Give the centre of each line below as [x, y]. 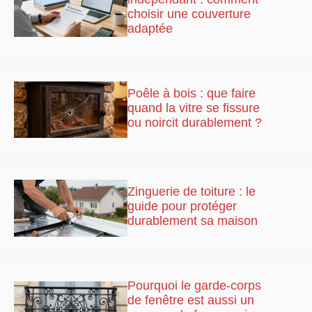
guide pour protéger [182, 206]
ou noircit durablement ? [195, 122]
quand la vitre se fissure [194, 108]
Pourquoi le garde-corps [195, 286]
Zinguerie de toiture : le [192, 192]
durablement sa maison [193, 221]
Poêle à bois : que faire [192, 93]
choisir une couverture [189, 14]
